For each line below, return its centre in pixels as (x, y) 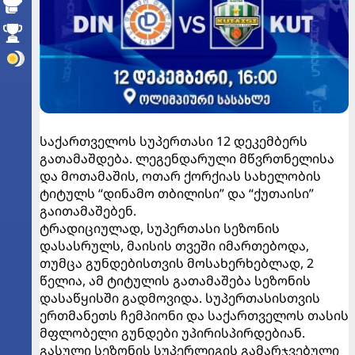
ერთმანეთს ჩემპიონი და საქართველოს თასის (194, 316)
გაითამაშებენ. (88, 211)
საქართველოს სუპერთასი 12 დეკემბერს (174, 141)
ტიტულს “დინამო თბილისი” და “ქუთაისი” (177, 194)
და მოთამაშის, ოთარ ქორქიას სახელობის (180, 176)
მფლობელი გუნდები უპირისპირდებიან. (172, 333)
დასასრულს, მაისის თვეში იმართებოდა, (174, 246)
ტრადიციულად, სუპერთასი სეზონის (160, 229)
